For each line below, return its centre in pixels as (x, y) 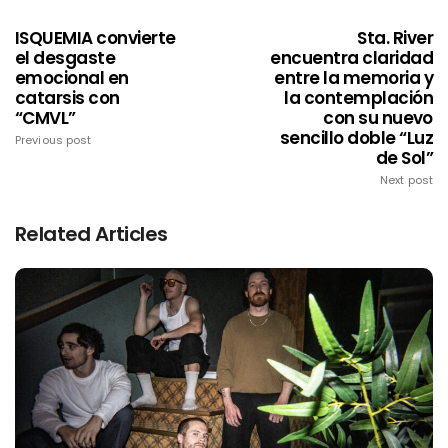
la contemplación (358, 98)
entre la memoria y (353, 78)
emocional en (72, 78)
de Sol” (404, 158)
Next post (406, 180)
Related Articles (91, 234)
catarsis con (67, 98)
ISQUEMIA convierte (95, 38)
